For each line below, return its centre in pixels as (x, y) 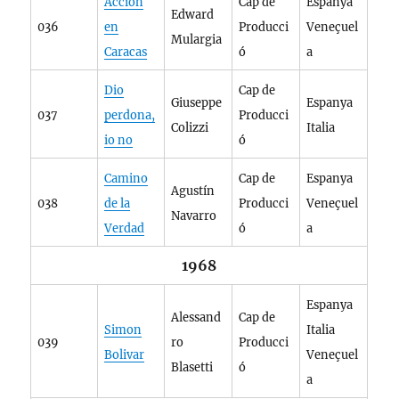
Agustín (193, 191)
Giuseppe (197, 103)
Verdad (125, 228)
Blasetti (192, 367)
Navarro (194, 216)
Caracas (126, 52)
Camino (126, 179)
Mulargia (197, 40)
